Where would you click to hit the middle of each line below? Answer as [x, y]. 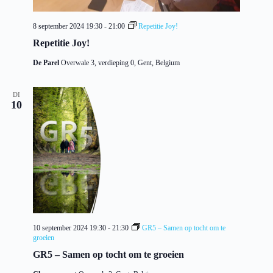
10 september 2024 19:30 [69, 228]
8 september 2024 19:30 [68, 27]
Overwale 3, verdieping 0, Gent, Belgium [120, 63]
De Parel [47, 63]
